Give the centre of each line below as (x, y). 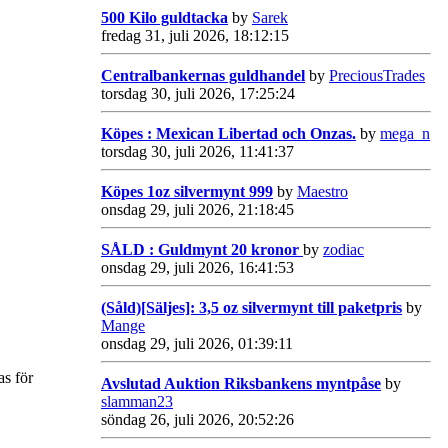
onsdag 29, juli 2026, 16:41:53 (197, 267)
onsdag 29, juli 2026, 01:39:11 (197, 343)
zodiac (343, 249)
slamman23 (137, 401)
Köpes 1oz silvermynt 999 (187, 191)
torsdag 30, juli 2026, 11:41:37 (197, 151)
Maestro (322, 191)
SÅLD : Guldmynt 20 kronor (202, 249)
